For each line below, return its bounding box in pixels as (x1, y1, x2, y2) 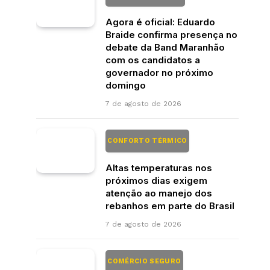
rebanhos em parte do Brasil (105, 199, 234, 212)
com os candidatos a (105, 54, 200, 66)
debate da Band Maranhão (105, 41, 225, 53)
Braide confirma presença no (105, 28, 237, 40)
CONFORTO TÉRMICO (105, 136, 189, 145)
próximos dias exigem (105, 174, 207, 186)
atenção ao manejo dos (105, 187, 212, 199)
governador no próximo (105, 66, 213, 78)
